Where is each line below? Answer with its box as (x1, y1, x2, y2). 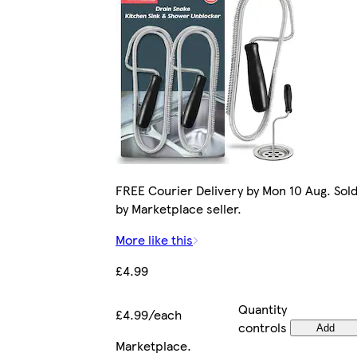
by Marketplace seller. (116, 199, 241, 218)
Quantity (237, 300, 287, 319)
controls (237, 318, 287, 337)
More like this (116, 230, 193, 249)
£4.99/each (116, 305, 182, 324)
